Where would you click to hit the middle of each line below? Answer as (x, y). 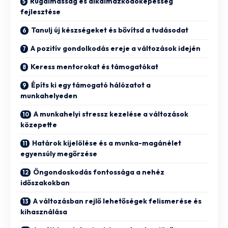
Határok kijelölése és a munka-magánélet (107, 143)
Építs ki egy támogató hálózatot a (91, 85)
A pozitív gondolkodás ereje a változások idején (116, 49)
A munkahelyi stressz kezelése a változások (111, 114)
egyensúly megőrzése (59, 154)
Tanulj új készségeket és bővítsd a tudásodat (110, 30)
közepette (39, 125)
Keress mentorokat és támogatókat (94, 67)
